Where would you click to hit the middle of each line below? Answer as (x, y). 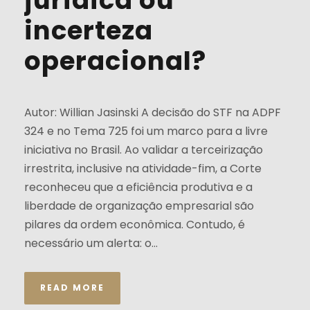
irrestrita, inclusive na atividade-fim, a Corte (143, 168)
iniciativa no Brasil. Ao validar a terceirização (144, 149)
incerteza (89, 30)
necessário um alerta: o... (91, 243)
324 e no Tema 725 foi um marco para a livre (146, 131)
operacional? (118, 61)
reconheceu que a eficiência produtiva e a (138, 187)
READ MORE (72, 287)
